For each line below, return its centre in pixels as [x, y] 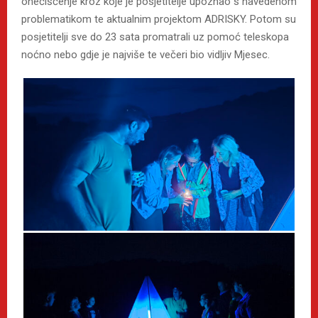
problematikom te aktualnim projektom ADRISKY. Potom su [159, 20]
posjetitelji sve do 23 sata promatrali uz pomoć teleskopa [155, 37]
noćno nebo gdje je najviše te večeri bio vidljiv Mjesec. [146, 55]
